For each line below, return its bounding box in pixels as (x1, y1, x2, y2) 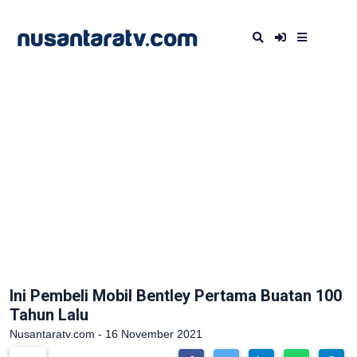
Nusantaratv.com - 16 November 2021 (10, 328, 202, 340)
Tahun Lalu (10, 305, 88, 324)
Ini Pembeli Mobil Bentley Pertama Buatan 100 (10, 286, 342, 305)
